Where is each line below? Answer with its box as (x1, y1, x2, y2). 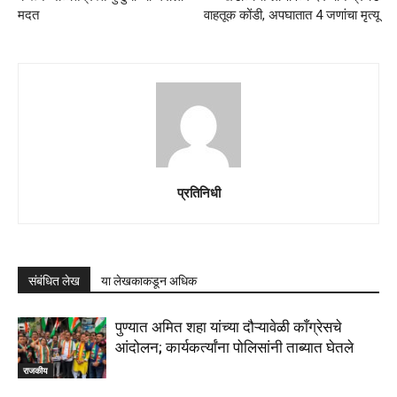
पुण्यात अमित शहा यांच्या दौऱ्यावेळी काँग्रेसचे (115, 318, 342, 337)
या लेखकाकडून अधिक (101, 274, 197, 289)
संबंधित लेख (28, 274, 80, 289)
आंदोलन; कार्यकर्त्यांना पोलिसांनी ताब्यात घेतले (115, 339, 354, 357)
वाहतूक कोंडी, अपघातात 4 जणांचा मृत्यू (204, 7, 379, 24)
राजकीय (23, 363, 48, 377)
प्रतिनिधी (176, 183, 221, 202)
